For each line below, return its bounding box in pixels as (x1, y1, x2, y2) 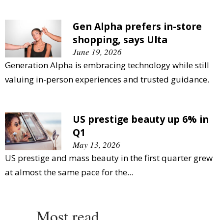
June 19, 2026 (73, 46, 122, 57)
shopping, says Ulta (73, 32, 167, 46)
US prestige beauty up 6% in (73, 112, 209, 126)
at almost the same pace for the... (5, 166, 133, 178)
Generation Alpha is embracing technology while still (5, 59, 209, 71)
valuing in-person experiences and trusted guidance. (5, 73, 209, 85)
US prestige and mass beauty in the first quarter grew (5, 152, 213, 164)
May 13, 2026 (73, 138, 120, 150)
